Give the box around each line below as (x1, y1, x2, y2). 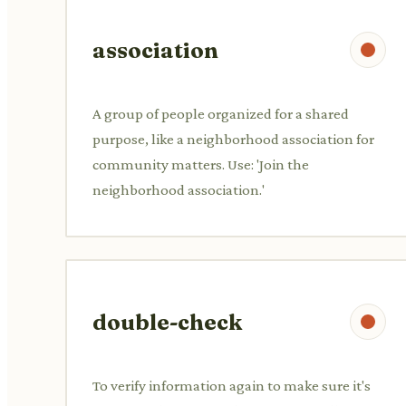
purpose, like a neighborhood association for (92, 130, 374, 148)
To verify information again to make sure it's (92, 376, 371, 394)
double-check (92, 308, 242, 335)
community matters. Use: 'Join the (92, 155, 309, 173)
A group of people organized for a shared (92, 104, 349, 122)
